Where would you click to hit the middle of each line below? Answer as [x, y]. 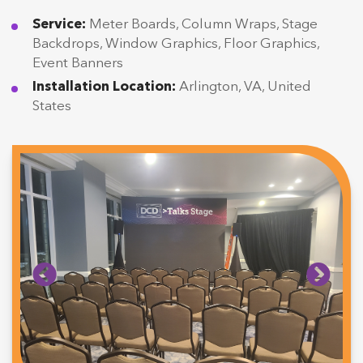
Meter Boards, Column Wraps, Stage [202, 25]
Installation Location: [104, 88]
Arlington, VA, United [243, 88]
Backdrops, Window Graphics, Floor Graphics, [176, 45]
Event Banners [78, 64]
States [52, 107]
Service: [59, 25]
